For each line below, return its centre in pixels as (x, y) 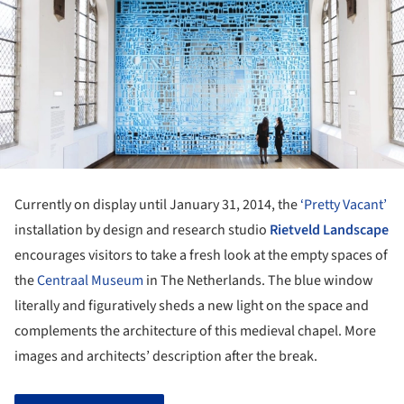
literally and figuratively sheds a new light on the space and (192, 305)
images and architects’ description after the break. (166, 356)
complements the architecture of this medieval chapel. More (195, 331)
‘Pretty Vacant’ (344, 204)
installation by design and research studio (142, 230)
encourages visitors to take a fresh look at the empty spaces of (201, 255)
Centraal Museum (90, 280)
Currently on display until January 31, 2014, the (157, 204)
